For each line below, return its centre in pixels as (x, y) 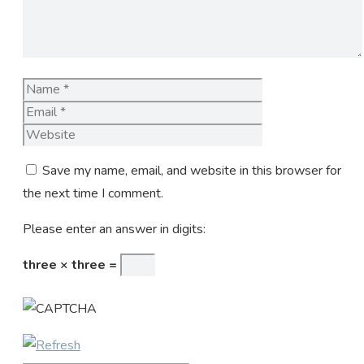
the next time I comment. (93, 193)
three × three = (71, 264)
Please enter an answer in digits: (114, 229)
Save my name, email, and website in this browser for (192, 170)
